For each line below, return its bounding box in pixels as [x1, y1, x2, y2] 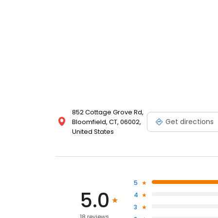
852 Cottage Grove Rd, [72, 108, 144, 117]
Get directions [165, 116, 214, 127]
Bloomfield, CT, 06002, [72, 117, 141, 127]
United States [72, 127, 114, 137]
